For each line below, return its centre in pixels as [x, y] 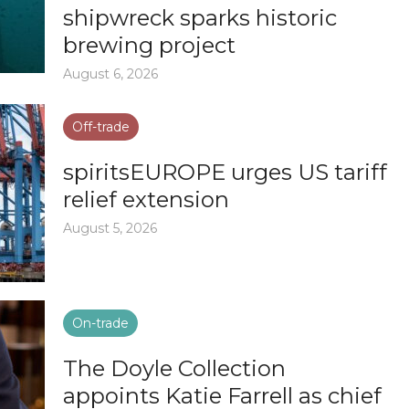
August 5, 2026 [110, 228]
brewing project [149, 45]
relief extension [146, 199]
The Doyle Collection [174, 368]
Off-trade [101, 126]
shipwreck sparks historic [200, 17]
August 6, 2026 [110, 73]
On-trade [100, 323]
